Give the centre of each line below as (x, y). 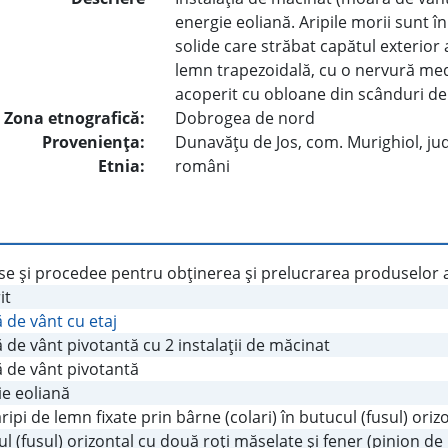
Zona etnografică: (75, 118)
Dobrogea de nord (245, 118)
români (203, 166)
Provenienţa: (94, 142)
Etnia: (122, 166)
